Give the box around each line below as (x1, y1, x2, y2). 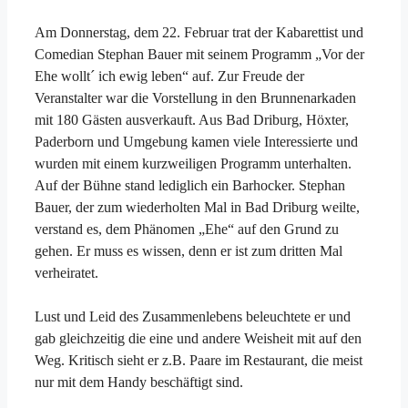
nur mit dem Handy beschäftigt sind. (35, 373, 243, 390)
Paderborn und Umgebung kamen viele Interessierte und (35, 133, 358, 149)
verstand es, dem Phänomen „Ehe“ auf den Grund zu (35, 220, 339, 237)
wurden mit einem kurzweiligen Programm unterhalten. (35, 155, 352, 171)
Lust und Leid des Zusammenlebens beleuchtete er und (35, 308, 351, 324)
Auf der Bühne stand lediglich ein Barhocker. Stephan (35, 177, 345, 193)
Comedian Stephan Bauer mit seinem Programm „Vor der (35, 46, 364, 62)
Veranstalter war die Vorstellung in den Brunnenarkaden (35, 89, 356, 106)
